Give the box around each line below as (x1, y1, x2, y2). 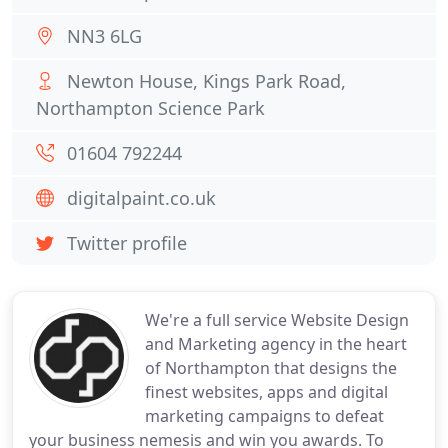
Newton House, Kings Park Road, (67, 69, 346, 93)
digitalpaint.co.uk (67, 186, 216, 210)
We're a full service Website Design (145, 309, 409, 331)
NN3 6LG (67, 24, 142, 48)
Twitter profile (67, 231, 187, 255)
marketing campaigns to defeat (145, 405, 384, 427)
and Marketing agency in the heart (145, 333, 407, 355)
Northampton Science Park (36, 96, 265, 120)
